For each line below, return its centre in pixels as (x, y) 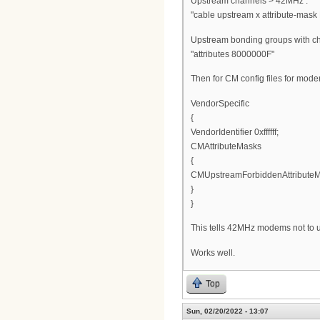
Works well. (213, 252)
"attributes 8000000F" (232, 54)
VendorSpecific (220, 103)
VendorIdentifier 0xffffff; (235, 132)
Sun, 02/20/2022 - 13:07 (227, 311)
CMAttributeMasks (226, 146)
